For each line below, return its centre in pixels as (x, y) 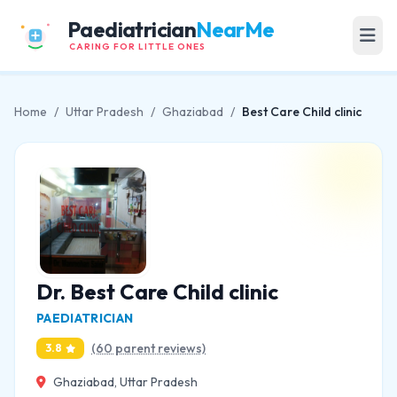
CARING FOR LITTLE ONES (137, 46)
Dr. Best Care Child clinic (157, 292)
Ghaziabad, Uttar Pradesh (125, 382)
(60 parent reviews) (148, 348)
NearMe (235, 29)
